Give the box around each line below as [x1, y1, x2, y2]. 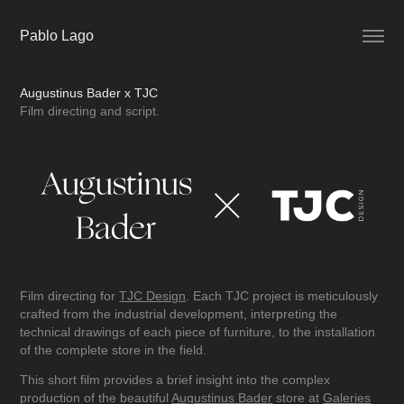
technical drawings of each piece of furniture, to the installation [20, 325, 376, 340]
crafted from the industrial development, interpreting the [20, 307, 338, 322]
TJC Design [119, 289, 187, 304]
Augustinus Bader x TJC [20, 86, 159, 100]
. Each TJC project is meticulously [186, 289, 379, 304]
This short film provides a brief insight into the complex [20, 372, 331, 388]
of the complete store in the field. [20, 343, 207, 358]
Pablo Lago [20, 28, 95, 43]
